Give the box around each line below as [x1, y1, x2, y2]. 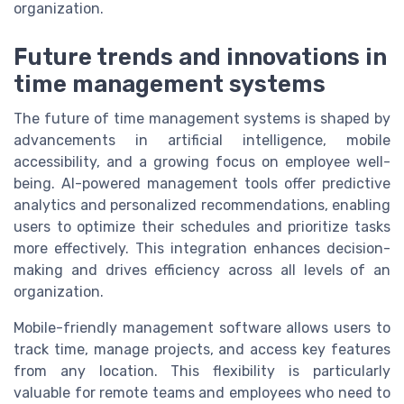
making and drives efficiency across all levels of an [14, 262, 390, 280]
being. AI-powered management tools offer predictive [14, 175, 390, 193]
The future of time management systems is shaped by [14, 110, 390, 128]
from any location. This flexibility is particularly [14, 363, 390, 381]
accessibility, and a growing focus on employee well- [14, 153, 390, 171]
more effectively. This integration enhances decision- [14, 240, 390, 258]
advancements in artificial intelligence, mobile [14, 132, 390, 150]
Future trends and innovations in [14, 43, 387, 71]
